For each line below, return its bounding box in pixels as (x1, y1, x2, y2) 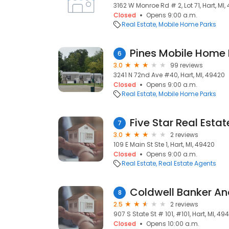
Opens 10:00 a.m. (146, 219, 199, 228)
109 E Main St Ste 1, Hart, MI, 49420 (113, 140, 215, 149)
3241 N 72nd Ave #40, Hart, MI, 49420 (113, 71, 225, 79)
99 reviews (170, 61, 203, 70)
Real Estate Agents (158, 159, 216, 168)
